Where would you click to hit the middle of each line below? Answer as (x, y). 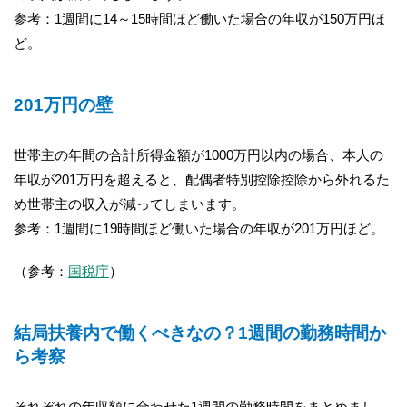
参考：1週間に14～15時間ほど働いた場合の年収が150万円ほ (199, 18)
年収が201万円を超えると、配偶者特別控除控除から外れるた (202, 179)
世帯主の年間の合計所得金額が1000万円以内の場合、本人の (199, 154)
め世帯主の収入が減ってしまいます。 (129, 203)
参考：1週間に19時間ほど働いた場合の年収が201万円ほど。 (199, 228)
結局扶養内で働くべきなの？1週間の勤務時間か (200, 333)
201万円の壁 (63, 105)
